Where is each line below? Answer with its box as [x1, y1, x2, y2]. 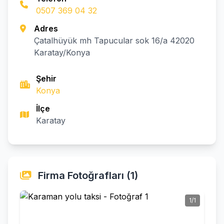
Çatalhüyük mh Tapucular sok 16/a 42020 [33, 35, 194, 45]
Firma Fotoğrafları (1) [35, 169, 138, 181]
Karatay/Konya [33, 47, 90, 57]
